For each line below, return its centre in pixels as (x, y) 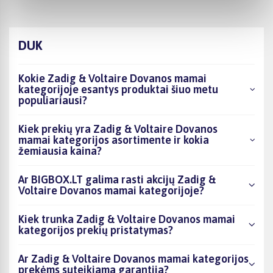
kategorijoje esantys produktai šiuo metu (118, 89)
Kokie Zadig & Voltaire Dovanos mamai (112, 78)
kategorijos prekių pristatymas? (96, 230)
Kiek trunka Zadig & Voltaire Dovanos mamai (127, 219)
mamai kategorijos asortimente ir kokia (114, 140)
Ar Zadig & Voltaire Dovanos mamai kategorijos (133, 258)
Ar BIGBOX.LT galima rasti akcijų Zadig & (117, 179)
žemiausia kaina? (60, 151)
